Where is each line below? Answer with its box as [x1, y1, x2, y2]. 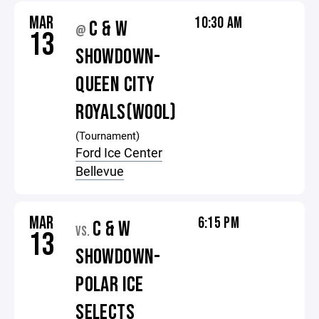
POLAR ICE [75, 272, 144, 298]
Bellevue [75, 162, 125, 179]
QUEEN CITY [75, 72, 155, 98]
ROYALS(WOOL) [75, 100, 177, 125]
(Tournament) [75, 128, 140, 142]
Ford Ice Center [75, 144, 163, 161]
